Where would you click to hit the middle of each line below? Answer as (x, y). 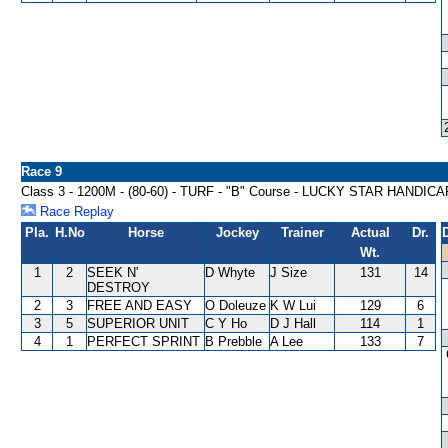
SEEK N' (112, 272)
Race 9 (41, 171)
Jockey (237, 232)
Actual (370, 232)
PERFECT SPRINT (143, 341)
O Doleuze (235, 305)
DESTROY (118, 287)
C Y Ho (226, 323)
